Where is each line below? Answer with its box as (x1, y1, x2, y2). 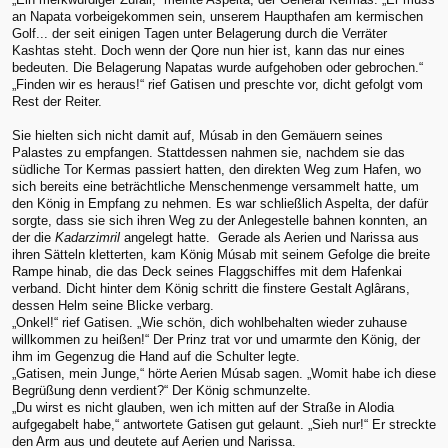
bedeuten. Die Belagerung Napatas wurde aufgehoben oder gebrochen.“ (12, 59, 423, 75)
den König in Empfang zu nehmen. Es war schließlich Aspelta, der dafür (12, 195, 428, 211)
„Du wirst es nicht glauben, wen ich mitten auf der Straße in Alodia (12, 399, 394, 415)
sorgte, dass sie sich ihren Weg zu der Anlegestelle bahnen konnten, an (12, 212, 427, 228)
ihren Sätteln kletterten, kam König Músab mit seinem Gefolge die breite (12, 246, 430, 262)
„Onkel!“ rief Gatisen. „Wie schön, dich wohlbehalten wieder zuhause (12, 314, 407, 330)
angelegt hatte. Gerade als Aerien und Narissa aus (120, 229, 419, 245)
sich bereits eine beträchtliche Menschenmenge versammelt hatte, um (12, 178, 419, 194)
